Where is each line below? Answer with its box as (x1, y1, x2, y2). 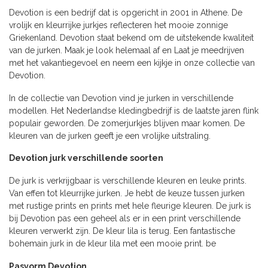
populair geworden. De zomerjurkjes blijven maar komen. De (9, 118, 245, 128)
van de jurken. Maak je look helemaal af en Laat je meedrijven (9, 45, 244, 55)
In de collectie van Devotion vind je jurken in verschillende (9, 93, 233, 103)
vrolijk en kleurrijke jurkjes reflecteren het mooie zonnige (9, 20, 228, 30)
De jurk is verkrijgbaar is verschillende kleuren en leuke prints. (9, 176, 246, 186)
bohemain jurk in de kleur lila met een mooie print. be (9, 239, 216, 249)
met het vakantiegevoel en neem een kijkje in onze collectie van (9, 57, 255, 68)
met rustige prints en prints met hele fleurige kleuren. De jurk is (9, 201, 251, 211)
